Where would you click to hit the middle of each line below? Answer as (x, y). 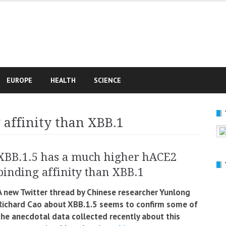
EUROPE (19, 80)
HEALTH (63, 80)
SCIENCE (107, 80)
